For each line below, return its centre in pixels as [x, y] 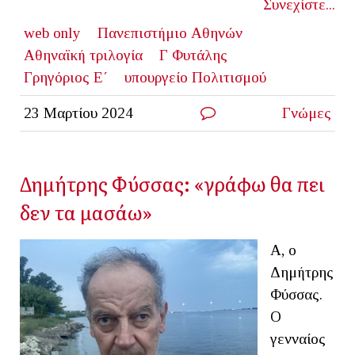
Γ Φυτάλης [193, 55]
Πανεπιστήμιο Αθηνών [170, 32]
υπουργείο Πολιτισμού [195, 77]
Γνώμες [307, 113]
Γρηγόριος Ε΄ [65, 77]
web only [52, 32]
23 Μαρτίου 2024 [78, 113]
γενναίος [298, 338]
